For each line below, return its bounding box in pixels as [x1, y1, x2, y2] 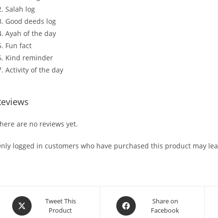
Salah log [5, 4, 35, 14]
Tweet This [45, 197, 76, 205]
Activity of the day [5, 65, 63, 74]
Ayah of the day [5, 29, 56, 38]
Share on [152, 197, 178, 205]
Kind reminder [5, 53, 53, 62]
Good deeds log [5, 17, 56, 26]
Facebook [151, 206, 180, 215]
